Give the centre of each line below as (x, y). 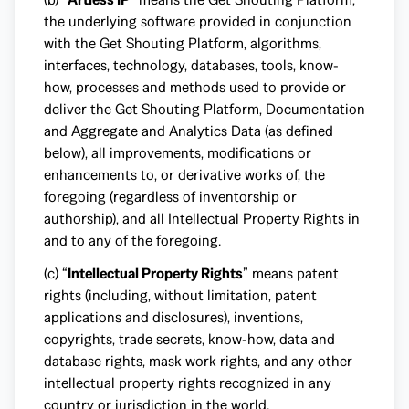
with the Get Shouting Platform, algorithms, (183, 43)
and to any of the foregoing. (132, 241)
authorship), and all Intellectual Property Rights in (202, 219)
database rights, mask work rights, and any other (198, 361)
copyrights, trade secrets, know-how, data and (189, 339)
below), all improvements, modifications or (178, 153)
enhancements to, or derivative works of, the (184, 175)
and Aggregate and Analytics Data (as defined (189, 131)
